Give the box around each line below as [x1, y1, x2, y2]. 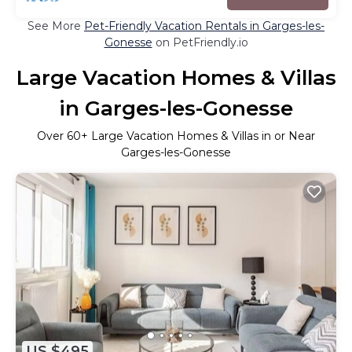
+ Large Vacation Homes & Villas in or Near [81, 128, 315, 143]
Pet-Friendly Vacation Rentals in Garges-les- [84, 18, 324, 33]
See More [27, 18, 84, 33]
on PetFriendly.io [152, 35, 248, 49]
